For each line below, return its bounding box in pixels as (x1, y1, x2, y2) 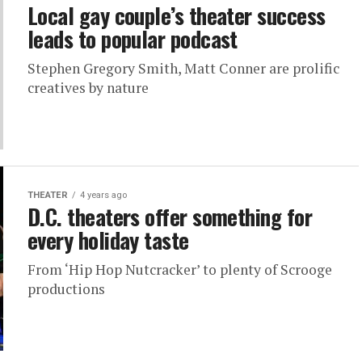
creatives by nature (27, 78, 149, 97)
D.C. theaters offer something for (27, 200, 313, 233)
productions (27, 280, 105, 298)
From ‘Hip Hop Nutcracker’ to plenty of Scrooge (27, 260, 332, 279)
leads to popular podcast (27, 23, 238, 55)
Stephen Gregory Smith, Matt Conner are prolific (27, 59, 339, 78)
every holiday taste (27, 224, 189, 256)
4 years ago (80, 190, 127, 200)
